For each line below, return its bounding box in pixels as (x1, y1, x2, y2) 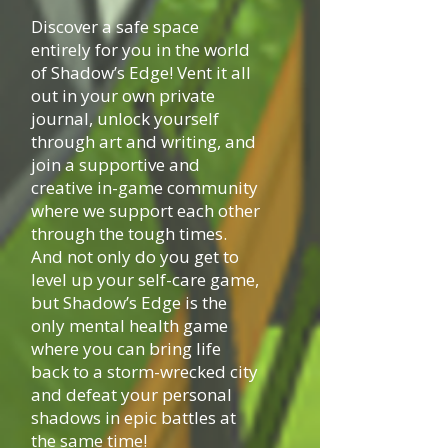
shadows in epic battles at (31, 406, 236, 429)
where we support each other (31, 199, 260, 222)
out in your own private (31, 84, 215, 107)
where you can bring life (31, 337, 221, 360)
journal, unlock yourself (31, 107, 219, 130)
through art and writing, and (31, 130, 256, 153)
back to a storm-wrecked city (31, 360, 258, 383)
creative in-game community (31, 176, 258, 199)
